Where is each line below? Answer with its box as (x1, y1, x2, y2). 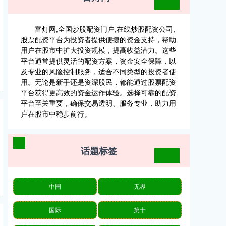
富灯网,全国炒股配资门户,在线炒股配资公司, (35, 24, 175, 34)
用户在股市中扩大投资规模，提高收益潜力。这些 (21, 45, 176, 55)
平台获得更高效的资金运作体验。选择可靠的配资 (21, 87, 176, 97)
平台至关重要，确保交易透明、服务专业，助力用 (21, 98, 176, 108)
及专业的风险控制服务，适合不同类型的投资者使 (21, 66, 176, 76)
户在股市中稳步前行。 (21, 108, 91, 119)
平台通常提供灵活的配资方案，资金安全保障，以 (21, 55, 176, 66)
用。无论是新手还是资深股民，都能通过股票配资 (21, 77, 176, 87)
